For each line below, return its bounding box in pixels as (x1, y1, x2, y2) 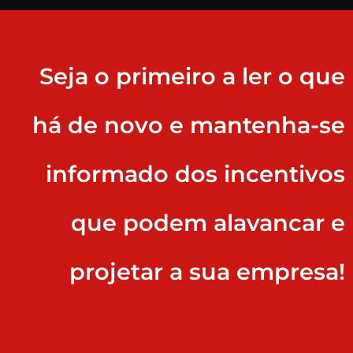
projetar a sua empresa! (69, 258, 345, 286)
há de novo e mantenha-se (32, 111, 345, 139)
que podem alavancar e (71, 209, 345, 237)
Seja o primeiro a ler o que (39, 62, 345, 91)
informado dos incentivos (46, 160, 345, 188)
